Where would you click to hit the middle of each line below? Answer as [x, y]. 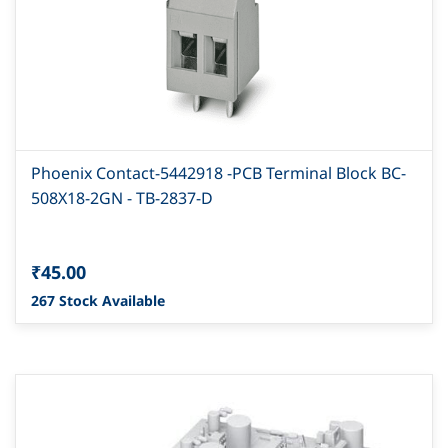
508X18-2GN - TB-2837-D [122, 198]
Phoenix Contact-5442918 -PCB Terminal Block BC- [218, 173]
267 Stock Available [98, 301]
